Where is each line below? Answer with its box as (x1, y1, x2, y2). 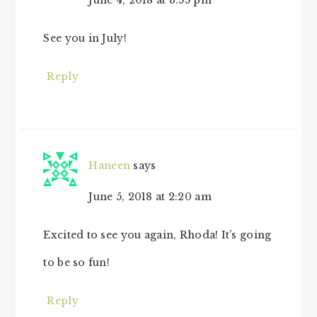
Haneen (88, 159, 131, 172)
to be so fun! (43, 256, 110, 269)
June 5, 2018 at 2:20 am (88, 190, 212, 203)
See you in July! (43, 32, 127, 45)
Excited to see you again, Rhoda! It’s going (43, 229, 272, 241)
